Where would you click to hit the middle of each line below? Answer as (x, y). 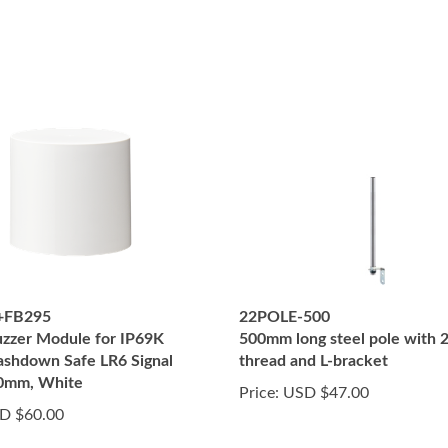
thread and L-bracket (313, 361)
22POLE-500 (284, 317)
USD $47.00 (324, 393)
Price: (259, 393)
